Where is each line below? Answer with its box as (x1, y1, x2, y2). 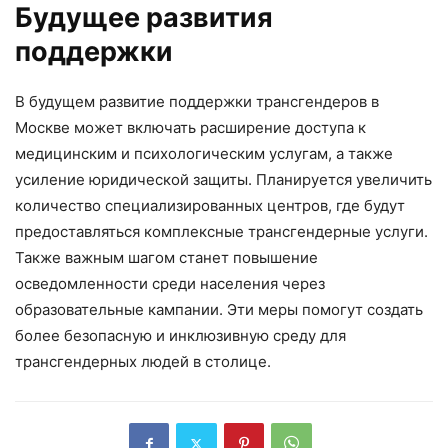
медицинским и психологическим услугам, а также (15, 144, 393, 164)
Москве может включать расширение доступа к (15, 118, 366, 138)
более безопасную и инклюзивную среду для (15, 326, 346, 346)
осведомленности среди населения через (15, 274, 325, 294)
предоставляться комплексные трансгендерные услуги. (15, 222, 428, 242)
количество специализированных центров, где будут (15, 196, 405, 216)
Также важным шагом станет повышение (15, 248, 318, 268)
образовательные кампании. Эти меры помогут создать (15, 300, 423, 320)
